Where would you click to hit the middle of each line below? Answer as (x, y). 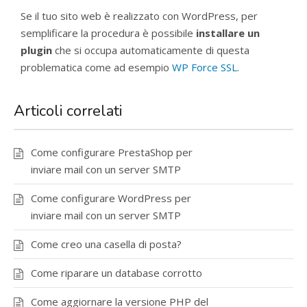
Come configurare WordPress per (111, 198)
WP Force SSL (205, 67)
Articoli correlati (68, 111)
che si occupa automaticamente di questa (151, 50)
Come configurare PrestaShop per (112, 152)
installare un (228, 33)
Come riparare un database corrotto (116, 273)
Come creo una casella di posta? (106, 244)
